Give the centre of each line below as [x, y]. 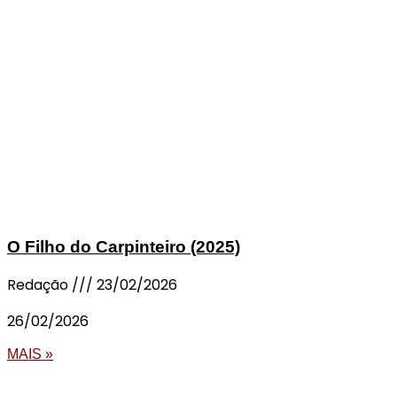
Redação [39, 284]
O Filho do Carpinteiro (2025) [124, 246]
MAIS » [30, 354]
